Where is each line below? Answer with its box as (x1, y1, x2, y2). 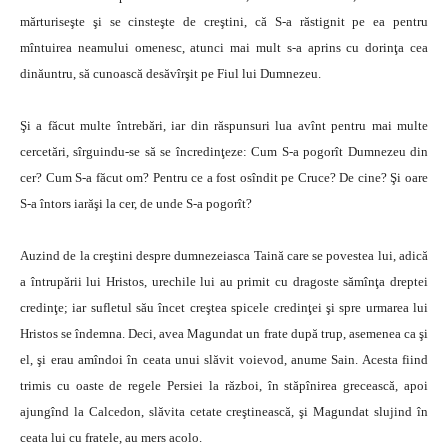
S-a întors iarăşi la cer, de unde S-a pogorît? (20, 196, 252, 211)
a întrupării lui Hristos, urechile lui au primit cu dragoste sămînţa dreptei (20, 274, 428, 289)
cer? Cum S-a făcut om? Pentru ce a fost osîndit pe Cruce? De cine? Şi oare (20, 170, 428, 185)
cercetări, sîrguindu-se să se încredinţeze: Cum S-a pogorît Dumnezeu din (20, 144, 428, 159)
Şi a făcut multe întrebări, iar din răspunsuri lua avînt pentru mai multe (20, 118, 428, 133)
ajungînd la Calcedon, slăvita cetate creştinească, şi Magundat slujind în (20, 404, 428, 419)
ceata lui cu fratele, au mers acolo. (20, 430, 202, 445)
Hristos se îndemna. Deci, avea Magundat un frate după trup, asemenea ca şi (20, 326, 428, 341)
